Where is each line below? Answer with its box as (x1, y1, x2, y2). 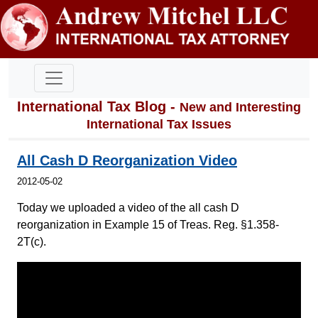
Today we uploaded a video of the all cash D (17, 201, 239, 214)
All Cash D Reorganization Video (17, 152, 237, 168)
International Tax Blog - (17, 98, 180, 114)
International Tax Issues (87, 116, 231, 131)
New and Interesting (180, 99, 301, 114)
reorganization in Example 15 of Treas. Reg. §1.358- (17, 218, 279, 231)
